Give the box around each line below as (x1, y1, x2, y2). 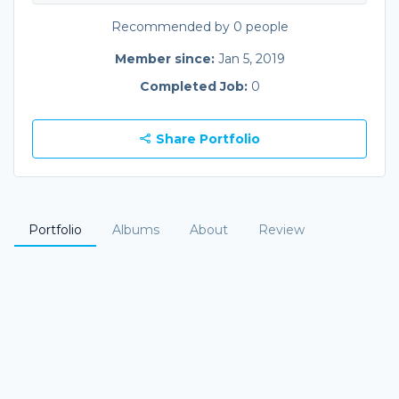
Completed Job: (139, 77, 251, 94)
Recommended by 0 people (110, 18, 289, 35)
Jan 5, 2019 (217, 50, 285, 67)
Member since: (114, 50, 218, 67)
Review (258, 221, 305, 238)
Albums (112, 221, 159, 238)
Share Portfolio (151, 130, 260, 147)
